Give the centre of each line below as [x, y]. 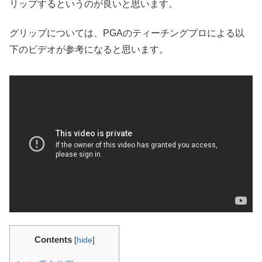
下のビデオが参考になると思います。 [89, 49]
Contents [53, 240]
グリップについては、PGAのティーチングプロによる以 [127, 33]
